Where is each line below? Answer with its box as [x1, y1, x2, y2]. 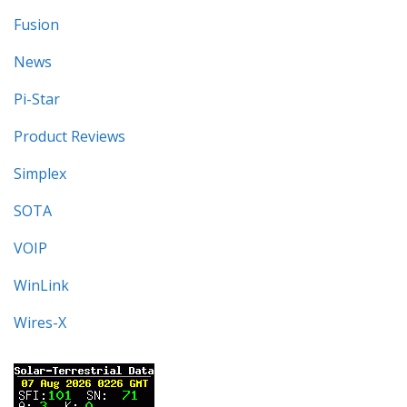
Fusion [14, 15, 59, 35]
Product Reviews [14, 126, 125, 147]
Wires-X [14, 313, 66, 333]
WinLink [14, 275, 69, 296]
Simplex [14, 164, 66, 184]
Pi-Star [14, 89, 60, 110]
